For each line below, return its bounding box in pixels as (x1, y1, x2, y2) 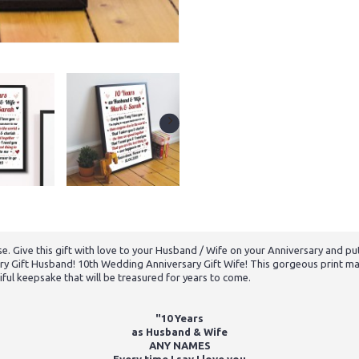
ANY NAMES (148, 340, 211, 352)
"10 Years (155, 313, 204, 325)
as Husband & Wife (131, 326, 228, 338)
